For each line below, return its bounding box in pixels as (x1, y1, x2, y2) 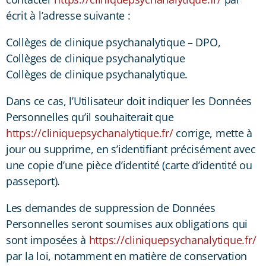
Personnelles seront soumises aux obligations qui (6, 216, 248, 231)
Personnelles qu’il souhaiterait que (6, 109, 174, 124)
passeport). (6, 173, 61, 188)
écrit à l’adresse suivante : (6, 8, 131, 23)
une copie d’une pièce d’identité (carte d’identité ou (6, 157, 252, 172)
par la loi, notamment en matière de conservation (6, 248, 248, 263)
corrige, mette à (173, 125, 252, 140)
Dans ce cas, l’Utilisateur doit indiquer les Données (6, 93, 252, 108)
